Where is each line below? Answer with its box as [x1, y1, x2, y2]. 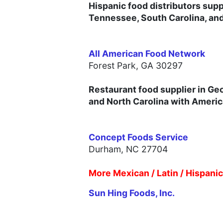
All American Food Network [89, 48, 205, 59]
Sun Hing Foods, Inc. [89, 188, 175, 199]
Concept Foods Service [89, 132, 188, 143]
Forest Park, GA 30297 [89, 60, 183, 71]
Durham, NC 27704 [89, 144, 168, 155]
